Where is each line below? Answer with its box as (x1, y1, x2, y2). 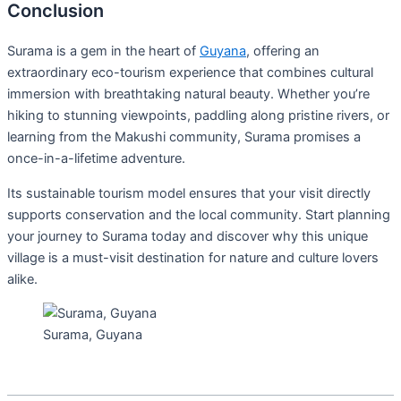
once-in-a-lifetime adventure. (7, 150, 185, 167)
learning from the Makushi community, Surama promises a (7, 129, 361, 146)
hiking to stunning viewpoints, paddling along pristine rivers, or (7, 107, 389, 124)
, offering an (246, 43, 320, 60)
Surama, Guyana (43, 327, 142, 344)
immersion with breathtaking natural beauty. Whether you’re (7, 86, 370, 103)
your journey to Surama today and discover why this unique (7, 227, 368, 244)
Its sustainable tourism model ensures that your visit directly (7, 184, 371, 201)
